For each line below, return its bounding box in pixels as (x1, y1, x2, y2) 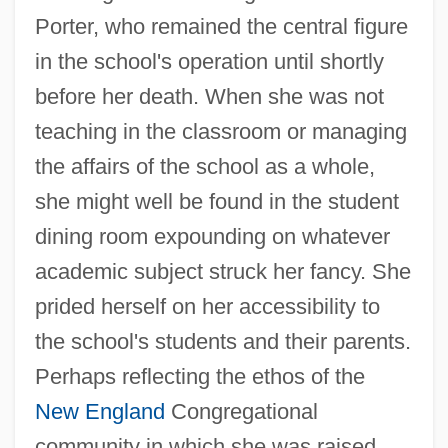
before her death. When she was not (34, 83, 384, 109)
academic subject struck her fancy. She (34, 258, 411, 284)
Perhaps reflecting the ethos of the (34, 363, 365, 389)
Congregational (164, 398, 318, 424)
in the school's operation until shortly (34, 48, 384, 74)
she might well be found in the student (34, 188, 399, 214)
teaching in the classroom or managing (34, 118, 407, 144)
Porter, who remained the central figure (34, 13, 408, 39)
